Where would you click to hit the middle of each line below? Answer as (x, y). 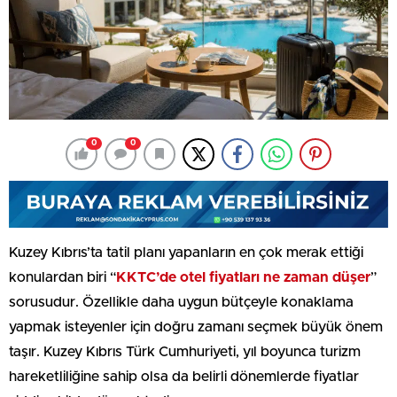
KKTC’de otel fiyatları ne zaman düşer (243, 277)
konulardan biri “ (62, 277)
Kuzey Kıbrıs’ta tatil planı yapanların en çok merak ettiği (186, 252)
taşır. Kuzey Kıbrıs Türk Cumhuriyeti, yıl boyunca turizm (185, 351)
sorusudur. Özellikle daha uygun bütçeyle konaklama (181, 302)
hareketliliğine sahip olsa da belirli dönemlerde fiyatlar (184, 376)
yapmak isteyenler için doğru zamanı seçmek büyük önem (196, 327)
